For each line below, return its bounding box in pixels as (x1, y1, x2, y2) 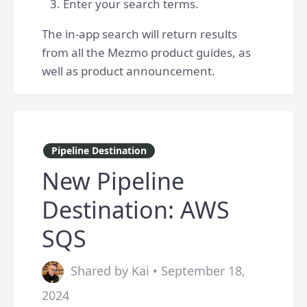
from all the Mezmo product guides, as (42, 45, 251, 60)
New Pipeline (42, 165, 184, 197)
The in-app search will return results (42, 26, 237, 42)
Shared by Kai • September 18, (71, 262, 245, 279)
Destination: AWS (42, 194, 230, 225)
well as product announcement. (42, 63, 215, 79)
